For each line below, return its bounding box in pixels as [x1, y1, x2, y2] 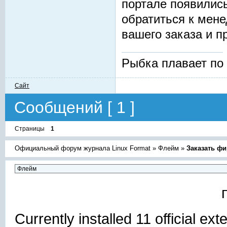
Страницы [15, 125, 45, 133]
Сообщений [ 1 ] [14, 98, 135, 117]
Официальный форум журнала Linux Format [15, 144, 151, 153]
